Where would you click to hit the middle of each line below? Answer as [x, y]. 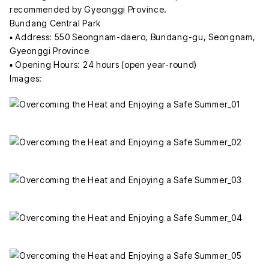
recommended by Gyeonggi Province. [89, 9]
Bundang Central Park [55, 23]
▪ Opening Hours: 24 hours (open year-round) [104, 64]
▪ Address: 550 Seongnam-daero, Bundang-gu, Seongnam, [133, 37]
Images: [26, 78]
